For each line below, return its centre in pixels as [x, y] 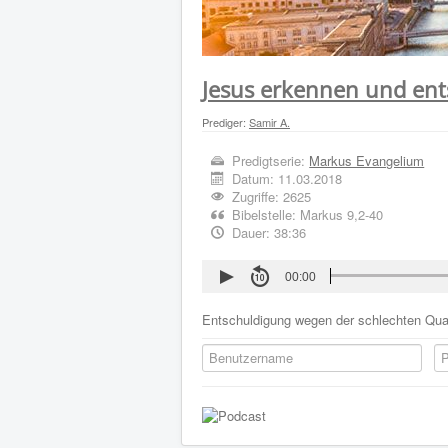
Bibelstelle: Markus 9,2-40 [306, 214]
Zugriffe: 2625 [272, 196]
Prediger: [225, 122]
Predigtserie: [269, 160]
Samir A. [269, 122]
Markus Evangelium [367, 160]
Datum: [253, 178]
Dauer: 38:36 [267, 232]
